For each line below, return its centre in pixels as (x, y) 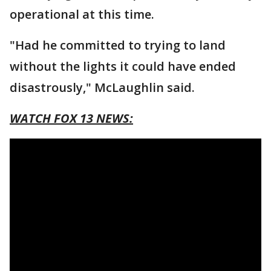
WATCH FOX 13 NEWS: (71, 118)
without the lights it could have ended (123, 66)
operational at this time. (82, 14)
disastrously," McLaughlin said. (102, 87)
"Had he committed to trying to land (118, 45)
